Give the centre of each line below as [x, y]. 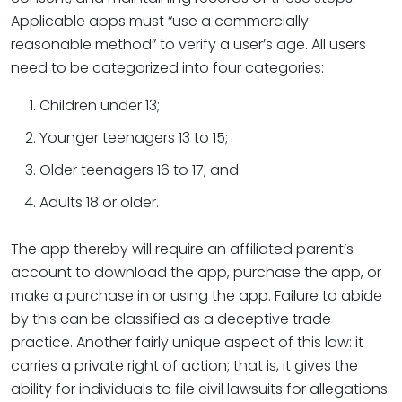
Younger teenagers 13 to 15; [134, 138]
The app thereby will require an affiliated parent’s [182, 249]
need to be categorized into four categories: [167, 68]
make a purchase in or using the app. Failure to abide [197, 296]
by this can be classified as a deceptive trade [171, 319]
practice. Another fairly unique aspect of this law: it [187, 342]
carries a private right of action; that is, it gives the [184, 366]
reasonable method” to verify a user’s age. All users [188, 44]
